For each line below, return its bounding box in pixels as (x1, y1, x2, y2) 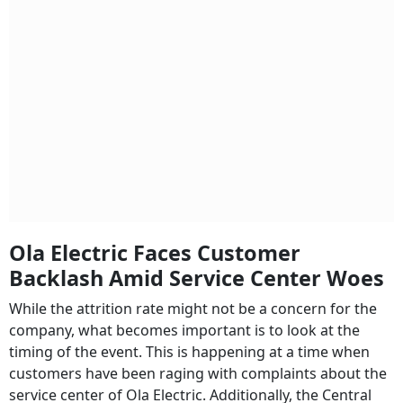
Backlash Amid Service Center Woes (9, 264, 384, 293)
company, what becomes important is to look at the (9, 320, 360, 341)
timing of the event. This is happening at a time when (9, 342, 370, 363)
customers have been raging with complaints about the (9, 363, 387, 384)
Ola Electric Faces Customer (9, 238, 300, 268)
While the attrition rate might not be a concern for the (9, 299, 377, 319)
